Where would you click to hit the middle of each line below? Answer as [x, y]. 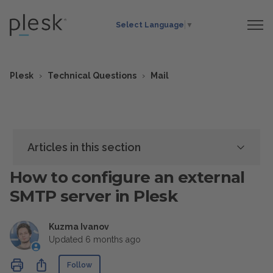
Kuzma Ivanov [79, 227]
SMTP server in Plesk [94, 196]
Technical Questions [92, 76]
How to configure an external [127, 177]
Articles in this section [84, 147]
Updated [67, 239]
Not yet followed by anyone [156, 261]
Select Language [150, 25]
